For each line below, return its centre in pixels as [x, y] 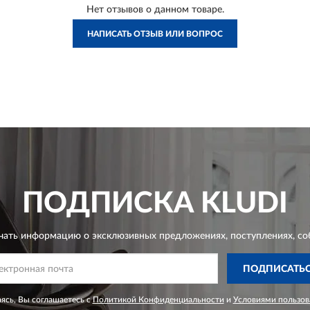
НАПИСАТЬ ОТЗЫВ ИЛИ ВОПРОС [155, 34]
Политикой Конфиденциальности [158, 300]
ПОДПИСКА [108, 204]
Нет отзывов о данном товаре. [155, 10]
